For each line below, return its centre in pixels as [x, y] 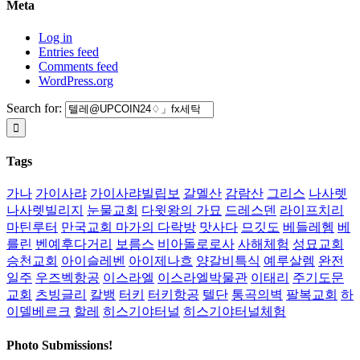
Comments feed [78, 66]
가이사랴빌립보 [135, 194]
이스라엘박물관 [202, 278]
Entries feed [69, 51]
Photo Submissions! [59, 345]
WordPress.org [76, 80]
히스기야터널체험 [235, 312]
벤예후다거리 [74, 244]
